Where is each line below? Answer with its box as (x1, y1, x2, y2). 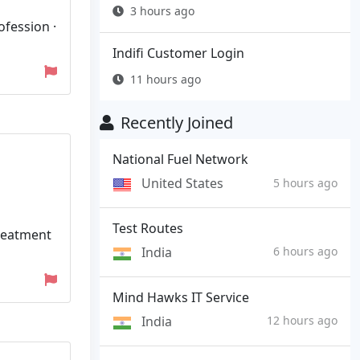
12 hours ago (267, 313, 337, 329)
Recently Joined (121, 112, 233, 134)
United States (141, 174, 223, 193)
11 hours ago (130, 72, 201, 88)
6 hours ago (273, 243, 337, 260)
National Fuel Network (112, 150, 248, 169)
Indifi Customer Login (112, 44, 244, 63)
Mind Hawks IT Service (112, 288, 249, 306)
